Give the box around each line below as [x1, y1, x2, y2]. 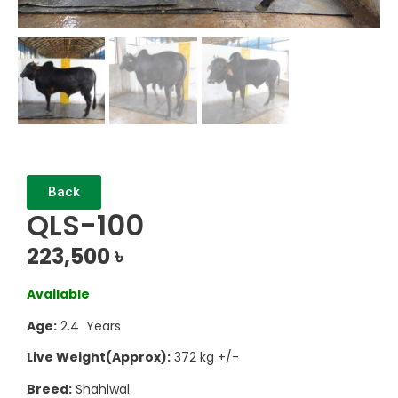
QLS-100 [27, 205, 144, 245]
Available [27, 285, 90, 304]
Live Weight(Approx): [27, 348, 171, 367]
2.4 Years [57, 316, 121, 335]
